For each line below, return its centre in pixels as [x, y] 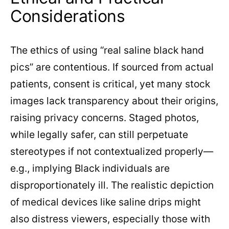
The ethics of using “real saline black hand [107, 50]
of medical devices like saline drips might [106, 202]
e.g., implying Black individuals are [90, 168]
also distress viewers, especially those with [110, 219]
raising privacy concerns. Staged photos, [105, 118]
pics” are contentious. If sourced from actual [112, 67]
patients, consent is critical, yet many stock [110, 84]
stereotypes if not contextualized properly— [112, 152]
